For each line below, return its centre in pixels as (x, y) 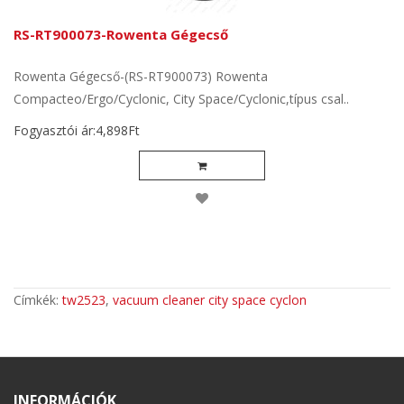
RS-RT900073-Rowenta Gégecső (121, 34)
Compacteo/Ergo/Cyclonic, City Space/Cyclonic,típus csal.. (181, 99)
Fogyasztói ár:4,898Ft (77, 130)
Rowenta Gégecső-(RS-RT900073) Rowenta (141, 76)
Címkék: (38, 300)
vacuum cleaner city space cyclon (210, 300)
